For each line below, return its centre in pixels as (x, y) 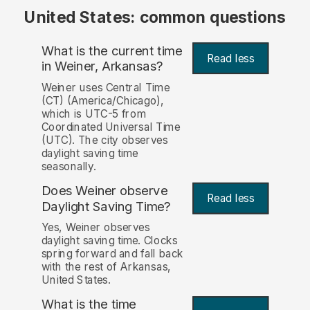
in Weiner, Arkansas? (102, 66)
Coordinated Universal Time (111, 127)
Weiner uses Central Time (106, 87)
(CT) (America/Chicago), (102, 100)
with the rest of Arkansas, (106, 267)
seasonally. (69, 166)
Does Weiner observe (104, 191)
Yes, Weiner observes (95, 228)
